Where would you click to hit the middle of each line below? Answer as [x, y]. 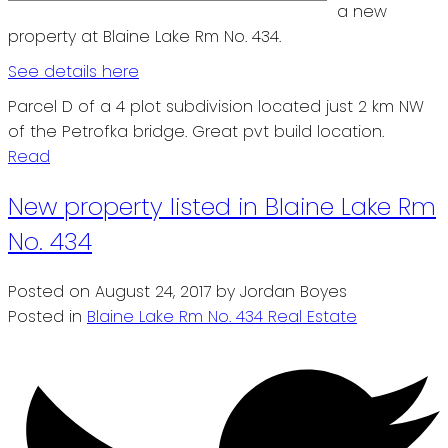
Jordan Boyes [293, 291]
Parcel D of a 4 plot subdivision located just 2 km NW [216, 106]
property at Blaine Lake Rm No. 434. [144, 36]
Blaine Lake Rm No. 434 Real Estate [222, 316]
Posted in [45, 316]
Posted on [51, 291]
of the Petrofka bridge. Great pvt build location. [196, 131]
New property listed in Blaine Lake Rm [222, 206]
